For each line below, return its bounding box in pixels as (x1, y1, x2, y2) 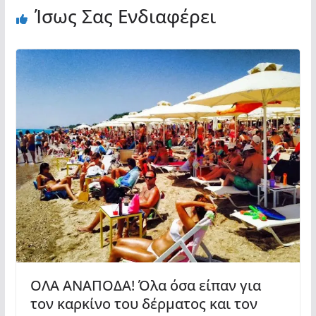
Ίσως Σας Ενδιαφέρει (34, 4, 216, 30)
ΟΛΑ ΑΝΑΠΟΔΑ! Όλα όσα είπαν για (30, 275, 261, 295)
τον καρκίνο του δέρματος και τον (30, 293, 257, 313)
